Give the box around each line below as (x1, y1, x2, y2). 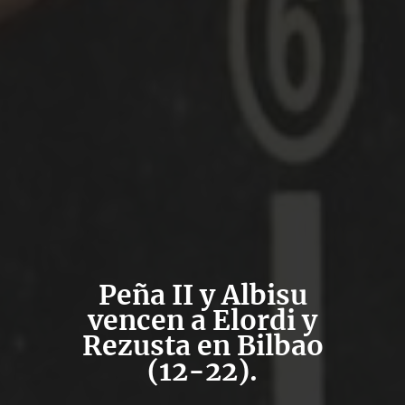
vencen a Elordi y (88, 302, 317, 337)
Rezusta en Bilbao (81, 327, 324, 363)
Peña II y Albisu (98, 277, 307, 312)
